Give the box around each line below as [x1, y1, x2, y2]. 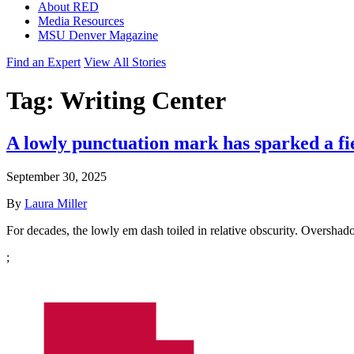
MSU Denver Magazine [38, 28, 158, 42]
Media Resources [38, 14, 124, 28]
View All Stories [84, 55, 166, 69]
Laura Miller [24, 196, 87, 210]
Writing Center [60, 86, 226, 115]
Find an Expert [6, 55, 81, 69]
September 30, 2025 [6, 169, 107, 183]
